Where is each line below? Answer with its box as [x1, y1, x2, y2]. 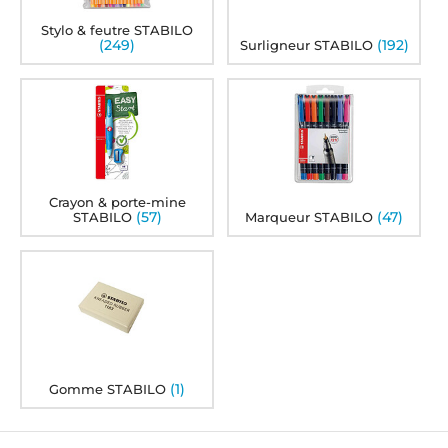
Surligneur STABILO [239, 37, 373, 53]
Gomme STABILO [49, 380, 167, 397]
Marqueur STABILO [245, 208, 374, 225]
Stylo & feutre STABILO [41, 22, 194, 38]
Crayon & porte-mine [48, 193, 186, 210]
